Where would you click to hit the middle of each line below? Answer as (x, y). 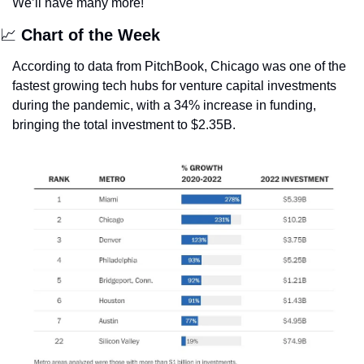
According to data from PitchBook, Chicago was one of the (179, 67)
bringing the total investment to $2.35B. (126, 125)
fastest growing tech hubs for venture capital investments (174, 86)
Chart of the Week (91, 35)
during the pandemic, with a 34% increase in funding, (164, 106)
